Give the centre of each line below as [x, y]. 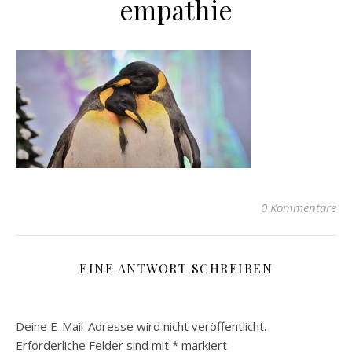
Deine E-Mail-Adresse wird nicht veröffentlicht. [141, 326]
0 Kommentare [299, 207]
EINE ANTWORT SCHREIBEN [176, 268]
